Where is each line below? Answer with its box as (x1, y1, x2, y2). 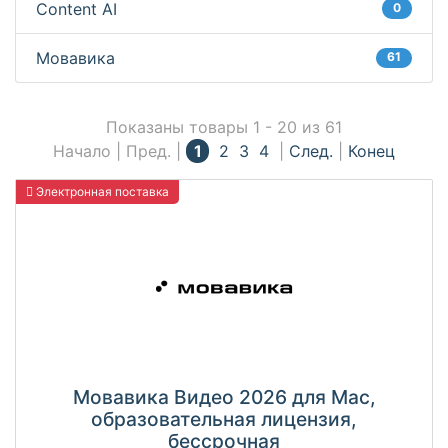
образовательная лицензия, (91, 407, 357, 432)
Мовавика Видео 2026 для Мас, (72, 385, 376, 410)
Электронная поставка (33, 184, 169, 200)
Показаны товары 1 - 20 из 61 (106, 117, 342, 138)
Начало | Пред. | (53, 141, 187, 162)
